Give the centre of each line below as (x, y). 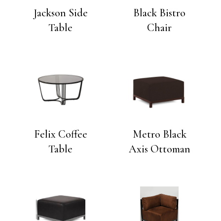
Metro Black (159, 134)
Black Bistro (160, 13)
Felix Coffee (60, 134)
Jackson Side (60, 13)
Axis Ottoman (159, 149)
